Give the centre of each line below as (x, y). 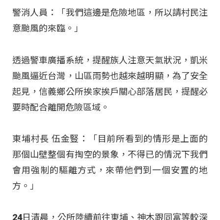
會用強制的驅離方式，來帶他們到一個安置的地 (110, 170)
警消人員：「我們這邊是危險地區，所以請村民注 (110, 13)
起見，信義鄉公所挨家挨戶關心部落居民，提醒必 (110, 91)
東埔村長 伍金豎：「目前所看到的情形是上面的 (110, 139)
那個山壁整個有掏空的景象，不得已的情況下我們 (110, 155)
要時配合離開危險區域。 (61, 107)
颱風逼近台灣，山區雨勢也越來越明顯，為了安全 (110, 76)
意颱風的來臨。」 (48, 28)
